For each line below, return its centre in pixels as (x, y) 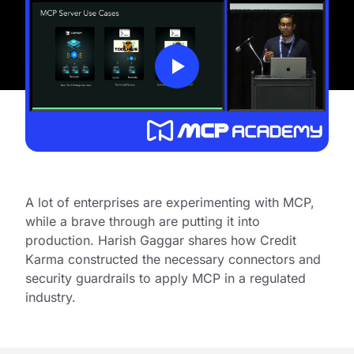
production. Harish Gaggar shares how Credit (161, 240)
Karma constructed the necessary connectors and (173, 259)
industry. (51, 297)
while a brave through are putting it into (143, 221)
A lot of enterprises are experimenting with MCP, (170, 202)
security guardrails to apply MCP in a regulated (166, 278)
